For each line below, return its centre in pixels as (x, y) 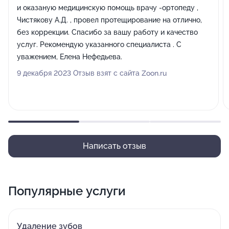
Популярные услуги (67, 191)
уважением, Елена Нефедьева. (70, 57)
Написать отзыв (114, 146)
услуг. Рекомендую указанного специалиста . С (99, 44)
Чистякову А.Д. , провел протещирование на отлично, (109, 20)
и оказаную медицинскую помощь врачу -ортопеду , (108, 8)
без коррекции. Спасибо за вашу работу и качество (107, 32)
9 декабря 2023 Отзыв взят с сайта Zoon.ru (92, 73)
